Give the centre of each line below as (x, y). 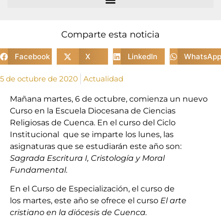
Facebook (32, 56)
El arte (172, 201)
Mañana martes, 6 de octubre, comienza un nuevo (109, 99)
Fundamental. (39, 170)
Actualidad (103, 79)
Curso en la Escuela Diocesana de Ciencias (93, 111)
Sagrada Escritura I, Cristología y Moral (87, 158)
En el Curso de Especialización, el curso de (92, 189)
